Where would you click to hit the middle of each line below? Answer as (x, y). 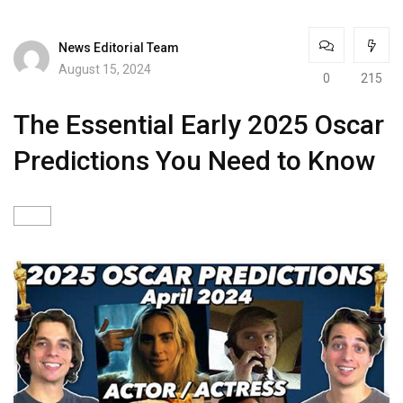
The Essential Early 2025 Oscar (199, 125)
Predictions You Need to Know (194, 161)
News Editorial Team (119, 47)
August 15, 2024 (105, 69)
